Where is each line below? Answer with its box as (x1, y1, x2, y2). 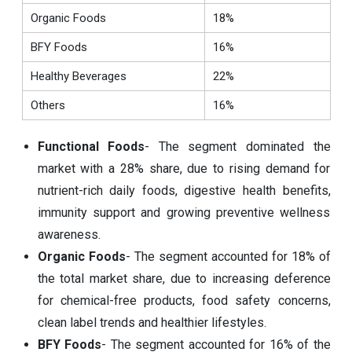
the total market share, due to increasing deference (37, 270, 331, 286)
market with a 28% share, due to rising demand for (37, 160, 331, 176)
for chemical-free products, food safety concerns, (37, 292, 331, 308)
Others (30, 97, 65, 112)
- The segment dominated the (145, 138, 331, 154)
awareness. (37, 226, 101, 242)
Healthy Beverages (30, 68, 126, 83)
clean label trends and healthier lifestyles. (37, 314, 266, 330)
